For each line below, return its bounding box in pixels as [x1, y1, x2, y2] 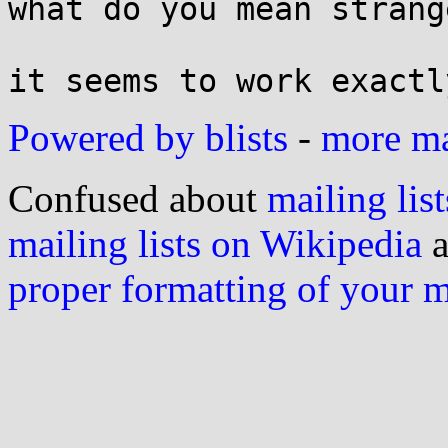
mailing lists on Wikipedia [8, 222, 422, 265]
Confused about [8, 177, 267, 220]
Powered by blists [8, 116, 288, 159]
